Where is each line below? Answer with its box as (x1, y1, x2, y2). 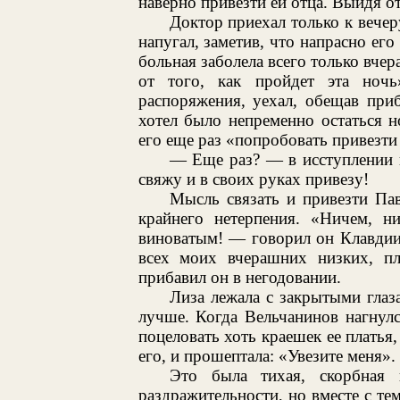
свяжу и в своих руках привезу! (137, 169, 369, 188)
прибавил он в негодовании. (137, 267, 341, 287)
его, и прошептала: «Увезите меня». (137, 346, 396, 365)
